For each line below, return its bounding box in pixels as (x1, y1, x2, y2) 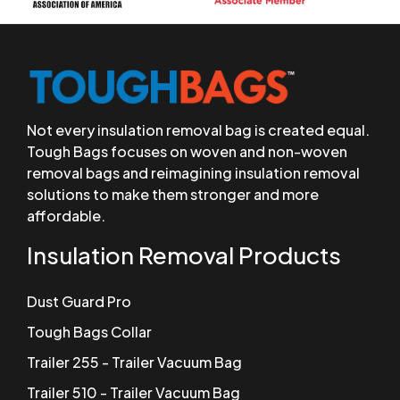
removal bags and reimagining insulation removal (27, 162, 360, 182)
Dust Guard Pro (27, 291, 131, 311)
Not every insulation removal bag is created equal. (27, 120, 370, 139)
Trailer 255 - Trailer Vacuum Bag (27, 352, 242, 371)
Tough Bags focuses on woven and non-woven (27, 141, 347, 161)
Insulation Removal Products (27, 239, 341, 270)
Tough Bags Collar (27, 321, 152, 341)
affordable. (27, 205, 105, 225)
